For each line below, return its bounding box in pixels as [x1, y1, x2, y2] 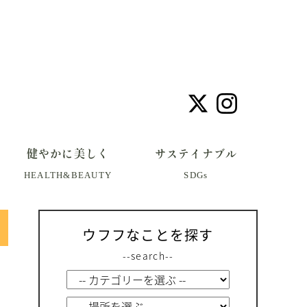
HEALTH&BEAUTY [23, 169, 112, 180]
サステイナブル [154, 147, 238, 159]
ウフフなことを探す [82, 224, 214, 245]
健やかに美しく [26, 147, 110, 159]
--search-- [122, 248, 174, 262]
